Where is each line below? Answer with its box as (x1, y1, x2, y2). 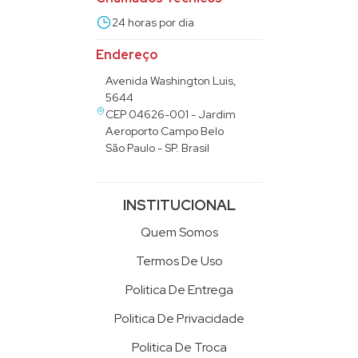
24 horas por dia (112, 14, 194, 30)
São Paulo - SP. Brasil (105, 140, 210, 155)
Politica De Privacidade (113, 309, 245, 327)
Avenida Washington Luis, (105, 73, 237, 88)
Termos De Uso (135, 252, 223, 269)
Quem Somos (140, 223, 218, 241)
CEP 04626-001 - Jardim (105, 106, 237, 121)
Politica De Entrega (125, 280, 233, 298)
